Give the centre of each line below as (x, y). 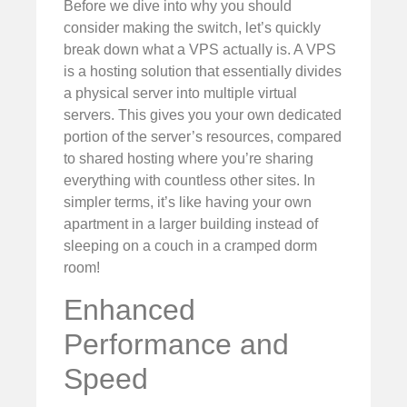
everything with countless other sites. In (189, 181)
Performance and (176, 344)
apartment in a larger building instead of (191, 224)
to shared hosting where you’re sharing (189, 159)
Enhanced (129, 309)
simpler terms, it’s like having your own (188, 203)
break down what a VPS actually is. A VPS (200, 50)
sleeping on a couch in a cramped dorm (190, 246)
